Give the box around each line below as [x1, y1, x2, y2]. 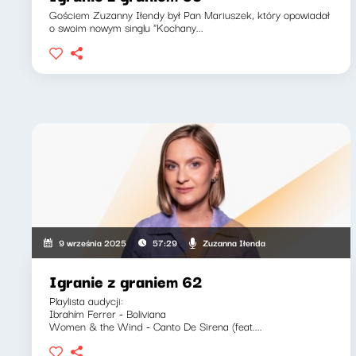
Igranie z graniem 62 [49, 269, 203, 293]
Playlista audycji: [49, 292, 123, 309]
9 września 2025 [59, 235, 127, 250]
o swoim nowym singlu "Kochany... [49, 18, 203, 36]
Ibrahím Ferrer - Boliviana [49, 304, 166, 322]
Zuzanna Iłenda [202, 234, 265, 250]
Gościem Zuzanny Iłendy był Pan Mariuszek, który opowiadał [49, 6, 330, 23]
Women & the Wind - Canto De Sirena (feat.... [49, 317, 262, 335]
